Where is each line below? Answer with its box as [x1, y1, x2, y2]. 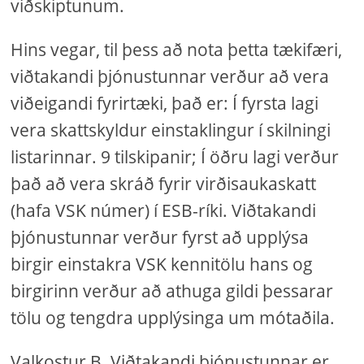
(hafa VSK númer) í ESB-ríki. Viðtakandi [11, 199, 317, 222]
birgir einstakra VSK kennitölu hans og [11, 253, 314, 275]
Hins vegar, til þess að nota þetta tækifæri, [11, 38, 343, 61]
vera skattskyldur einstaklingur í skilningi [11, 119, 331, 141]
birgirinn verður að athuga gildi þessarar [11, 279, 334, 302]
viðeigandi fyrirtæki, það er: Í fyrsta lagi [11, 92, 319, 115]
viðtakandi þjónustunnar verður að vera [11, 65, 330, 88]
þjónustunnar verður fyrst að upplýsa [11, 226, 310, 249]
